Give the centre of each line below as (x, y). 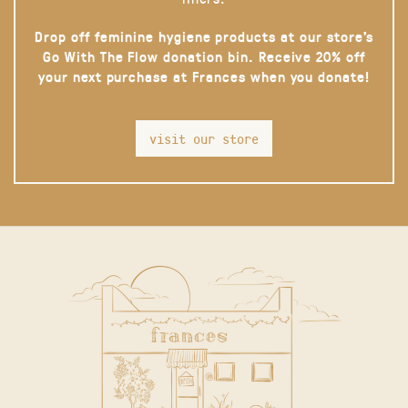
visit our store (204, 138)
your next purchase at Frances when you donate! (204, 76)
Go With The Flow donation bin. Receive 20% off (204, 56)
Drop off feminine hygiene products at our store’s (204, 36)
